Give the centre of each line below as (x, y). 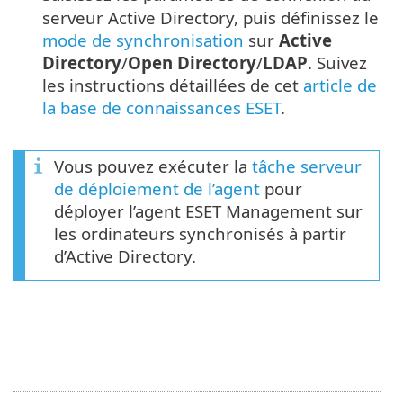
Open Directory (192, 63)
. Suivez (337, 63)
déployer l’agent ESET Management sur (208, 211)
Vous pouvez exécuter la (153, 166)
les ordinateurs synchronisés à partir (200, 233)
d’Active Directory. (125, 256)
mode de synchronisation (143, 40)
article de (340, 85)
